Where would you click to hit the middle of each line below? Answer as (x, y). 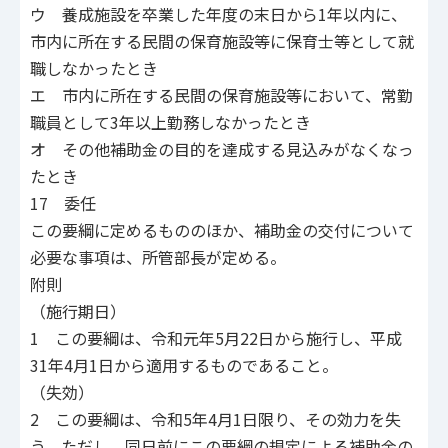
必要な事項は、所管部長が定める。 (158, 257)
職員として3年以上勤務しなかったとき (170, 122)
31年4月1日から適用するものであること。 (184, 365)
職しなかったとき (94, 68)
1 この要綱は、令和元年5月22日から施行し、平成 (216, 338)
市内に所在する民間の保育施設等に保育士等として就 (222, 41)
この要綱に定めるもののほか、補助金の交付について (222, 230)
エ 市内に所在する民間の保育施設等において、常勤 (221, 95)
